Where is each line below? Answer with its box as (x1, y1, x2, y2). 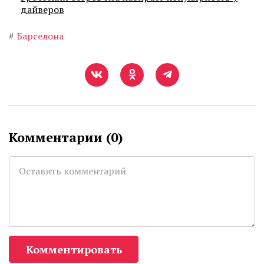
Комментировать (25, 242, 122, 257)
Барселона (16, 29, 64, 43)
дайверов (21, 3, 64, 16)
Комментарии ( (9, 128, 111, 146)
